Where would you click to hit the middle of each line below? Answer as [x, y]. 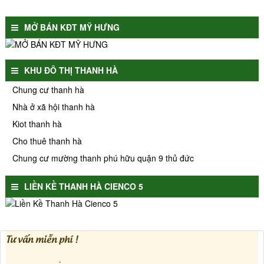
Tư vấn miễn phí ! [42, 237]
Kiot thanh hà [37, 123]
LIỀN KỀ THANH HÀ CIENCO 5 [83, 186]
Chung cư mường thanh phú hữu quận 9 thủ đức [103, 158]
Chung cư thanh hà [48, 89]
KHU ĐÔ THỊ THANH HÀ [71, 70]
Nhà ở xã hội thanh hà [53, 106]
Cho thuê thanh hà [47, 141]
